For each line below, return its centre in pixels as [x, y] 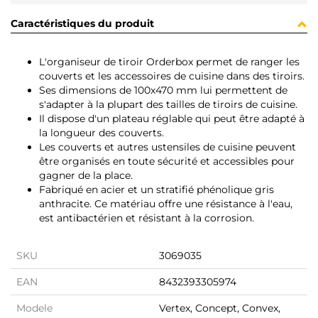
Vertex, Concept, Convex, [220, 308]
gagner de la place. [86, 176]
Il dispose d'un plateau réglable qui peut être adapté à [172, 119]
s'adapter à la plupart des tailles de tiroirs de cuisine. [168, 105]
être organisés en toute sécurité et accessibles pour [167, 161]
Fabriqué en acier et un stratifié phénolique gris [157, 190]
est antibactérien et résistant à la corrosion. [147, 218]
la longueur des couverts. [102, 133]
